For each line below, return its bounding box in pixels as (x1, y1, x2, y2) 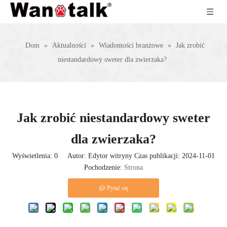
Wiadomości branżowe (98, 42, 163, 49)
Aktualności (52, 42, 86, 49)
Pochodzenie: (84, 164, 124, 171)
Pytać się (106, 184, 128, 192)
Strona (124, 164, 143, 171)
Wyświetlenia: (12, 152, 54, 160)
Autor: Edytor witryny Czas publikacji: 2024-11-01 (58, 152, 215, 160)
